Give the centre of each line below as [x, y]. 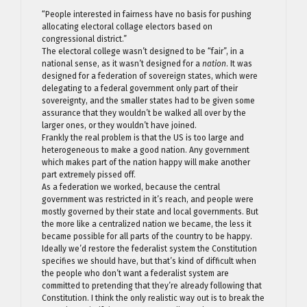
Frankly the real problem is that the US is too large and [143, 137]
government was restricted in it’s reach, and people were [148, 199]
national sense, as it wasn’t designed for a [122, 63]
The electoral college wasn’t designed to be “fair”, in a [143, 51]
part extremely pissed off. [89, 174]
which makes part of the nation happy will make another [146, 162]
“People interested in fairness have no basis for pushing [147, 14]
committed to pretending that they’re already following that [152, 285]
